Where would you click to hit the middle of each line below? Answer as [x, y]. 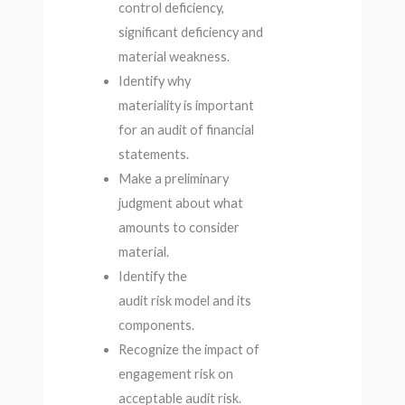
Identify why [154, 81]
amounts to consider [179, 228]
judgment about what [180, 203]
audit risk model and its [184, 301]
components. [156, 325]
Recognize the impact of [188, 350]
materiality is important [186, 106]
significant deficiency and [190, 33]
